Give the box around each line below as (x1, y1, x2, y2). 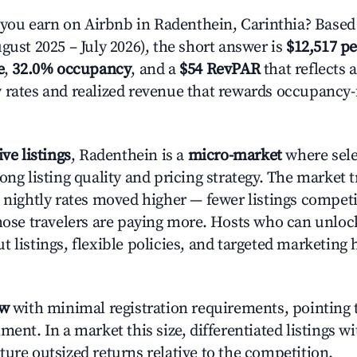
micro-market (187, 146, 282, 166)
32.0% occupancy (12, 60, 131, 80)
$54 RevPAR (179, 60, 261, 80)
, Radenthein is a (70, 146, 188, 166)
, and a (131, 60, 180, 80)
